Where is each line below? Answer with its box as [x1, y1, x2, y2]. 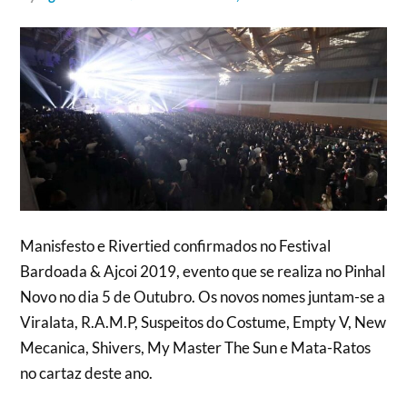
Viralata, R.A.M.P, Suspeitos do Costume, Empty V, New [20, 312, 387, 332]
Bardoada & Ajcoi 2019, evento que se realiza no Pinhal [20, 261, 386, 281]
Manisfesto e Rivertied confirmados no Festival [20, 235, 332, 255]
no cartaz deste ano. [20, 362, 154, 382]
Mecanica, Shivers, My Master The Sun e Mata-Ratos [20, 337, 372, 357]
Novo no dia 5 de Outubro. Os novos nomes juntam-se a [20, 286, 386, 306]
